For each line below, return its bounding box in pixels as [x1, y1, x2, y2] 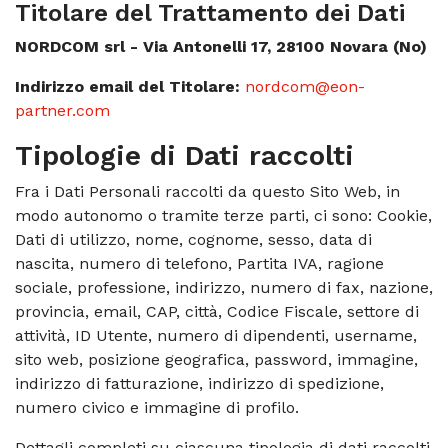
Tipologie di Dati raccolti [15, 139, 354, 172]
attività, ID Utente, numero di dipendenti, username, [15, 326, 417, 345]
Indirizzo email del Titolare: [15, 77, 240, 96]
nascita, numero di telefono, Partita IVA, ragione [15, 254, 384, 273]
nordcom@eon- [245, 77, 365, 96]
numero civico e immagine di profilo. [15, 398, 299, 417]
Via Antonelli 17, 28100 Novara [143, 37, 388, 56]
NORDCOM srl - [15, 37, 143, 56]
